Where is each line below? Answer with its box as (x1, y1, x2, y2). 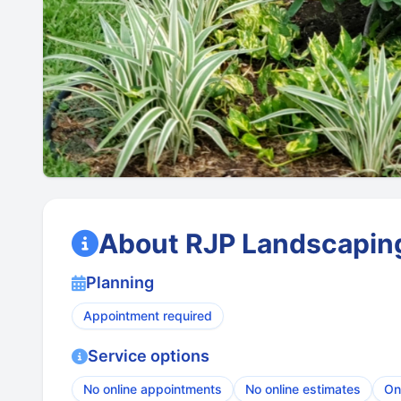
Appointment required (83, 308, 212, 323)
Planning (86, 273, 154, 292)
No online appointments (83, 381, 222, 397)
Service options (88, 346, 209, 365)
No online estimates (245, 381, 361, 397)
